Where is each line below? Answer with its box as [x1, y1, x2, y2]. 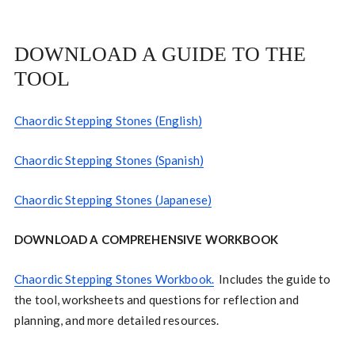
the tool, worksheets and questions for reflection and [13, 292, 299, 307]
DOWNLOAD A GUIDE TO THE [13, 43, 306, 67]
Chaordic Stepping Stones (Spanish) [13, 153, 204, 168]
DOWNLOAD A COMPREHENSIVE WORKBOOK [13, 232, 278, 247]
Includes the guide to [214, 272, 331, 287]
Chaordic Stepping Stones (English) [13, 113, 203, 128]
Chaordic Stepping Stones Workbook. [13, 272, 215, 287]
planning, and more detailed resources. [13, 313, 219, 328]
